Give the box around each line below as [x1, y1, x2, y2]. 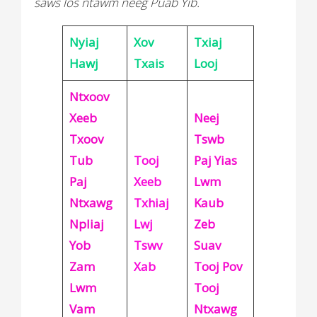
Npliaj [69, 215, 104, 232]
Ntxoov [69, 88, 109, 105]
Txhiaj [133, 194, 169, 211]
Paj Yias [193, 151, 237, 168]
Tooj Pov [193, 258, 242, 275]
